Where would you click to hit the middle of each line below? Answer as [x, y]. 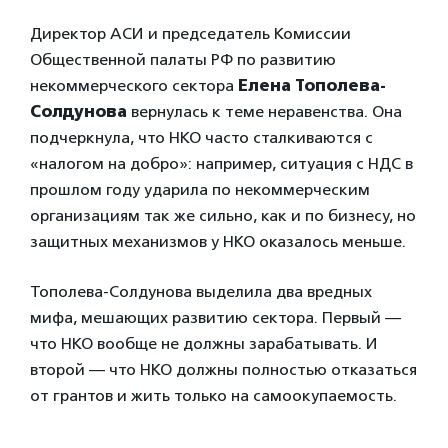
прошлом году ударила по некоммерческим [200, 190]
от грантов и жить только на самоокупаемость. [213, 396]
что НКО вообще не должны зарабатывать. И [204, 344]
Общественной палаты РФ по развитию [183, 60]
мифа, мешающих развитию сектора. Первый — [215, 318]
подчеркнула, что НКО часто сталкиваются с [201, 138]
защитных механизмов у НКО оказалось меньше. [218, 242]
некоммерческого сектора [134, 86]
